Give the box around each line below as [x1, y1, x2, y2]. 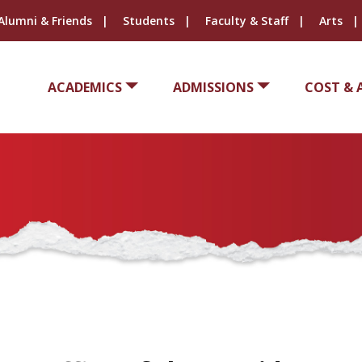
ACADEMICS [47, 78, 122, 96]
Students [122, 13, 175, 28]
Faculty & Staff [204, 13, 288, 28]
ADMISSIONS [172, 78, 254, 96]
